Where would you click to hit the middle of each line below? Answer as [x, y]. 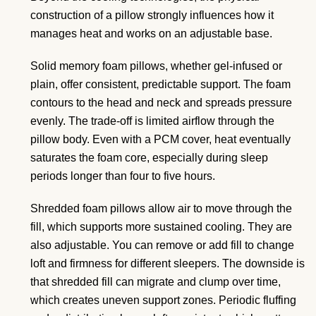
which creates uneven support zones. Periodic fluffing [163, 300]
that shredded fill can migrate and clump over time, [156, 281]
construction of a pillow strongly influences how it [152, 15]
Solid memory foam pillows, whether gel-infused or [156, 66]
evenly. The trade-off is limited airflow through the [152, 121]
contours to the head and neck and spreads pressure [161, 102]
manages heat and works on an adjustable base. [151, 33]
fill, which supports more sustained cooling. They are [161, 226]
